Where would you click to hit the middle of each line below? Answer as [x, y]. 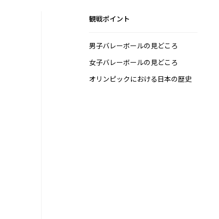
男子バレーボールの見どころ [133, 45]
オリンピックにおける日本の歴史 [140, 79]
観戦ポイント [109, 19]
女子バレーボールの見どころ [133, 62]
